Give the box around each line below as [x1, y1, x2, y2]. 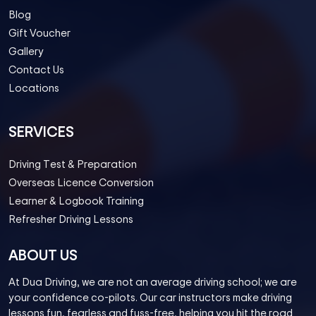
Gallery [8, 44, 44, 59]
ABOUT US [8, 245, 78, 266]
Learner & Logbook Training [8, 193, 144, 209]
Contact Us [8, 62, 64, 78]
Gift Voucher [8, 25, 71, 41]
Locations [8, 80, 59, 96]
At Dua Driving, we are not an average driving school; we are [8, 274, 297, 290]
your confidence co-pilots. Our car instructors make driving [8, 290, 292, 305]
